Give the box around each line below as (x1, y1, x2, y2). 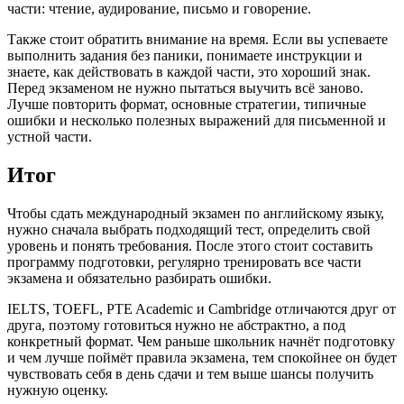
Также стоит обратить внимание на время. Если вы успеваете (7, 31, 388, 47)
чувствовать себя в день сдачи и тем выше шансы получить (7, 365, 373, 381)
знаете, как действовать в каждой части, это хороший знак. (7, 63, 371, 79)
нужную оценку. (7, 381, 108, 398)
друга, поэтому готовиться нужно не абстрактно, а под (7, 317, 345, 333)
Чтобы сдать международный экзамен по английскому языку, (7, 205, 384, 221)
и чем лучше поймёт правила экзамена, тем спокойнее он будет (7, 349, 397, 365)
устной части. (7, 128, 92, 144)
